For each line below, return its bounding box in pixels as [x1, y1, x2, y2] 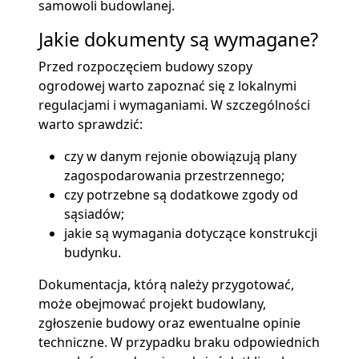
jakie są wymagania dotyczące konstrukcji [64, 224, 317, 243]
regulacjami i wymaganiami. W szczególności [38, 96, 310, 115]
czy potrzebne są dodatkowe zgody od [64, 186, 298, 204]
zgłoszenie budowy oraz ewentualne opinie [38, 314, 301, 333]
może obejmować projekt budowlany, [38, 295, 266, 313]
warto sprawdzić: [38, 115, 143, 134]
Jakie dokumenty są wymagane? [38, 26, 318, 53]
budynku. [64, 244, 121, 262]
